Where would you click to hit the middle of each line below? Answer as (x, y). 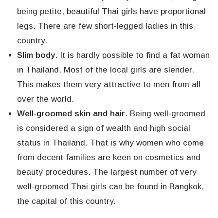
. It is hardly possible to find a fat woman (132, 55)
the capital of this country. (66, 201)
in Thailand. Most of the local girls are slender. (106, 70)
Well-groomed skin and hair (71, 114)
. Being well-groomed (165, 114)
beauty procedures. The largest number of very (107, 172)
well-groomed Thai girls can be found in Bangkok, (110, 187)
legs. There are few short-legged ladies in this (105, 26)
